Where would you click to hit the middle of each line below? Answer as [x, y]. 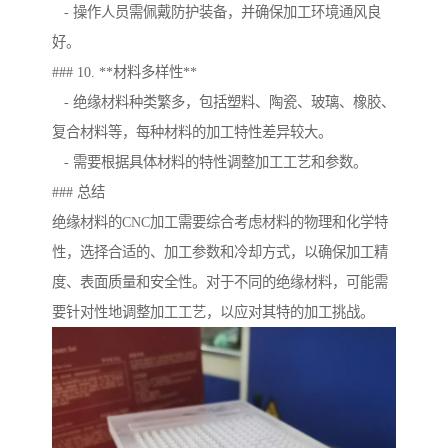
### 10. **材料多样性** [124, 72]
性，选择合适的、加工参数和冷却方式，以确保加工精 [220, 252]
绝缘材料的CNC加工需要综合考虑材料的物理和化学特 [220, 222]
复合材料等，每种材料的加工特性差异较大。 [192, 132]
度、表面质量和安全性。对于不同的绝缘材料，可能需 [220, 282]
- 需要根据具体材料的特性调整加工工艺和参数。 [209, 162]
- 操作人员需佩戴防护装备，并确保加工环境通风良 [216, 12]
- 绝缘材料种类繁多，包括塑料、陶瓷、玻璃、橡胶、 [223, 102]
